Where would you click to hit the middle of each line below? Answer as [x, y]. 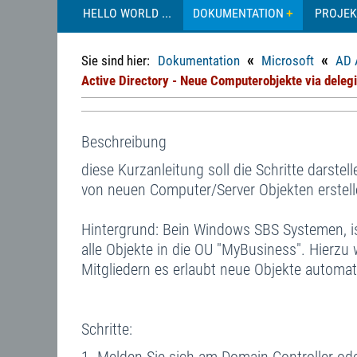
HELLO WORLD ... [127, 14]
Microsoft [288, 61]
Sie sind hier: [117, 61]
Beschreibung [124, 142]
